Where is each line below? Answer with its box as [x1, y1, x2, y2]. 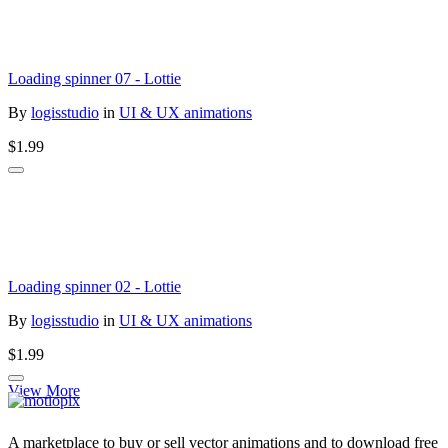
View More [8, 382, 80, 400]
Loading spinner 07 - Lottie [8, 70, 181, 88]
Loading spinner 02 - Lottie [8, 278, 181, 296]
